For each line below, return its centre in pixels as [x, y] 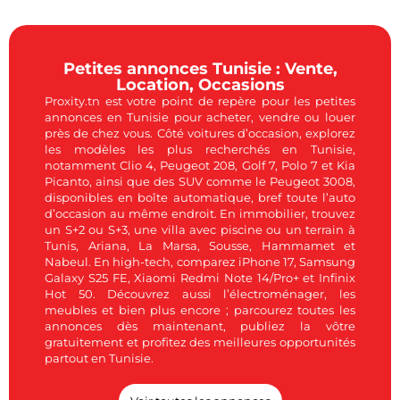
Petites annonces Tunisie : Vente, [200, 69]
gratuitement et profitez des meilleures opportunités [200, 342]
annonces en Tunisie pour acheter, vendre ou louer [200, 117]
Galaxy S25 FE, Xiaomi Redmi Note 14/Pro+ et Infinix [200, 278]
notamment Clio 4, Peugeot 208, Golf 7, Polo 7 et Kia [200, 166]
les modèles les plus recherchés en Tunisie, [200, 150]
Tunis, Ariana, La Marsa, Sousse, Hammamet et [200, 246]
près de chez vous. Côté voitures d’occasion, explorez [200, 133]
